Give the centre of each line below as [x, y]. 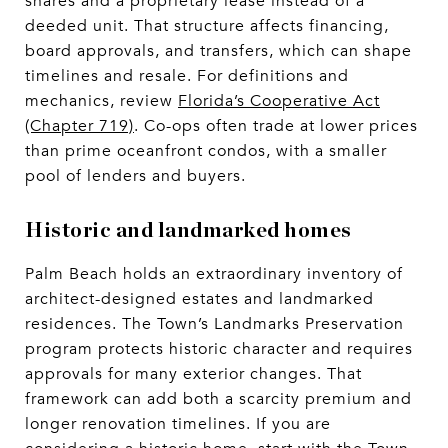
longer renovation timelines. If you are [178, 423]
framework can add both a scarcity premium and [218, 398]
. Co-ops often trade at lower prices [276, 125]
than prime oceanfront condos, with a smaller [206, 150]
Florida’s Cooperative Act [279, 100]
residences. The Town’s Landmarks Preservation [214, 323]
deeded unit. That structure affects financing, [207, 25]
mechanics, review [101, 100]
